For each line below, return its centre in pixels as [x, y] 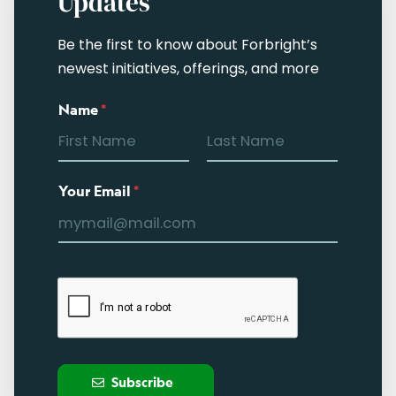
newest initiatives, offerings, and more [189, 68]
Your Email [96, 191]
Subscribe [142, 382]
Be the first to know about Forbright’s [188, 44]
